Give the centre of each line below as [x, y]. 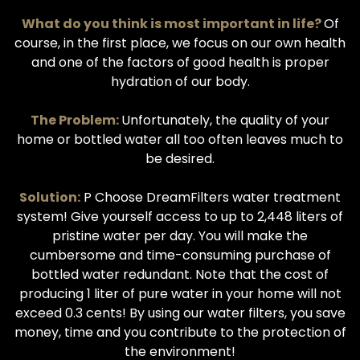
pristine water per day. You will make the [180, 235]
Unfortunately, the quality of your [225, 120]
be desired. [180, 158]
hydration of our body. [180, 81]
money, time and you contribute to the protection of [180, 332]
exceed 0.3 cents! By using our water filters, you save [180, 313]
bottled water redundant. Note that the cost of [180, 274]
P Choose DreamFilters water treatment [211, 197]
